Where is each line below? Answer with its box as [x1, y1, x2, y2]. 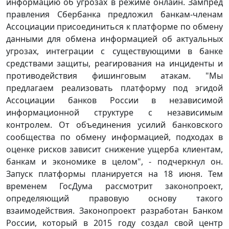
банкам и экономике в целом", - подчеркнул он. [6, 156, 223, 167]
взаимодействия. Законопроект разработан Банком [6, 205, 223, 216]
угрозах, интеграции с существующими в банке [6, 45, 223, 57]
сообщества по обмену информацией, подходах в [6, 131, 223, 143]
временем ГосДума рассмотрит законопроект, [6, 180, 223, 192]
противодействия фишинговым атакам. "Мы [6, 70, 223, 81]
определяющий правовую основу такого [6, 193, 223, 204]
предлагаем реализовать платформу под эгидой [6, 82, 223, 94]
